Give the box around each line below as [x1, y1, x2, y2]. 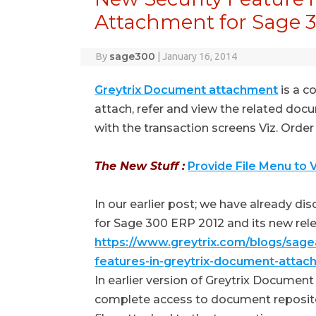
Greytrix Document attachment [95, 83, 279, 97]
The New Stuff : [95, 159, 186, 173]
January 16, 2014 [162, 51, 237, 62]
